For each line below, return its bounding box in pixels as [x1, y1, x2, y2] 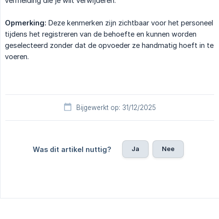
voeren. [5, 52, 29, 61]
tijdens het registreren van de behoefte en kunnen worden [5, 29, 197, 38]
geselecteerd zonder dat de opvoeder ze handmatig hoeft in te [5, 41, 214, 49]
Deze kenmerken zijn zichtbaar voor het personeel [46, 18, 213, 27]
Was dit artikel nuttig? [32, 145, 111, 153]
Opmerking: [5, 18, 46, 27]
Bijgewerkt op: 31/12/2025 [76, 103, 156, 111]
